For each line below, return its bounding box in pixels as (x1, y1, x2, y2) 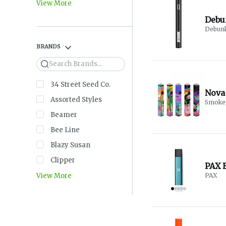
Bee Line (50, 125, 80, 134)
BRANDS (36, 42, 61, 50)
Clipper (50, 155, 75, 164)
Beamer (50, 110, 77, 119)
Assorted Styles (50, 95, 102, 104)
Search (40, 59, 68, 69)
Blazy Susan (50, 140, 90, 149)
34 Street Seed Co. (50, 80, 110, 89)
